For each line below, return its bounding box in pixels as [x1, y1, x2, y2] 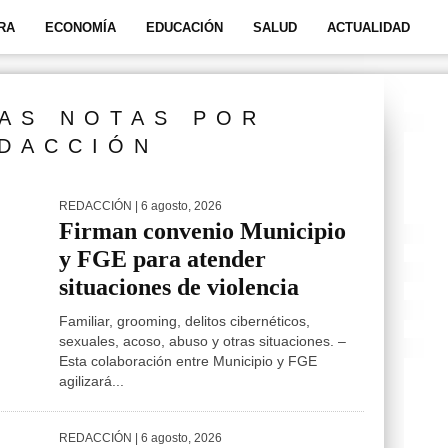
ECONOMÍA [45, 20, 116, 35]
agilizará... [59, 373, 124, 389]
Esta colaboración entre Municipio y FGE [59, 353, 317, 369]
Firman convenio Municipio [59, 218, 346, 244]
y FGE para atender [59, 246, 266, 272]
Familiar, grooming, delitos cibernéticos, [59, 313, 310, 329]
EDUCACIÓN [146, 20, 223, 35]
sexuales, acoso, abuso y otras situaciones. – [59, 333, 346, 349]
